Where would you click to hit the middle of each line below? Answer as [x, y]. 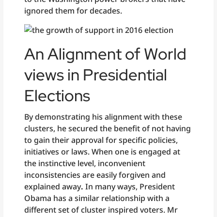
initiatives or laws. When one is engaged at [102, 151]
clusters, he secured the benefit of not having [108, 128]
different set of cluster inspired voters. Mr [101, 209]
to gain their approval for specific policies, [101, 140]
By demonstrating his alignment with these [103, 116]
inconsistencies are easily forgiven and [95, 175]
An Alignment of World [106, 54]
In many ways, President [129, 186]
